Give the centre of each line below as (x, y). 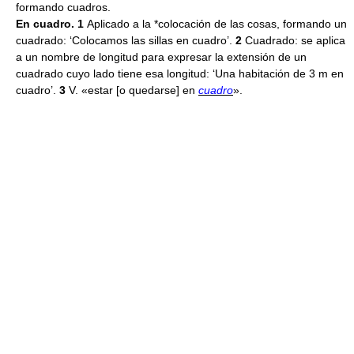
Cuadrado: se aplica (295, 40)
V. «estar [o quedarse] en (134, 90)
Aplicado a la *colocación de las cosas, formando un (217, 24)
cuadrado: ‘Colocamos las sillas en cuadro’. (124, 40)
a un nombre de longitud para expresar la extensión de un (161, 57)
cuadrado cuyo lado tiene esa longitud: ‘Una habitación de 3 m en (180, 73)
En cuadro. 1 (51, 24)
